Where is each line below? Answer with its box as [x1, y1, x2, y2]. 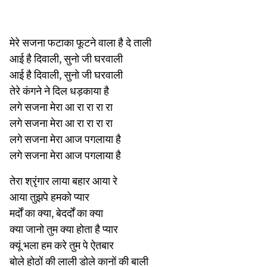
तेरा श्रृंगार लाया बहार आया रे [10, 173, 117, 188]
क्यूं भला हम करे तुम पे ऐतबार [10, 238, 114, 252]
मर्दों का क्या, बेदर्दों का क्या [10, 206, 103, 220]
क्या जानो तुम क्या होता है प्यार [10, 222, 118, 236]
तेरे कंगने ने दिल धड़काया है [10, 83, 109, 98]
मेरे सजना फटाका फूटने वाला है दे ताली [10, 35, 151, 49]
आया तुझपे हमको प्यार [10, 190, 89, 204]
